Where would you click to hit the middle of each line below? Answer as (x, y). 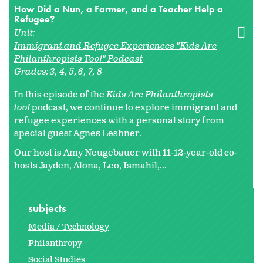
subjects (48, 208)
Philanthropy (55, 244)
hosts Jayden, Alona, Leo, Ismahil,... (90, 166)
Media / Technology (69, 227)
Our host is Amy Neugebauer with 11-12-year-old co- (126, 153)
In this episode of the (60, 95)
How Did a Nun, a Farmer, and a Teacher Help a (119, 9)
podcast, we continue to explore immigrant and (134, 107)
